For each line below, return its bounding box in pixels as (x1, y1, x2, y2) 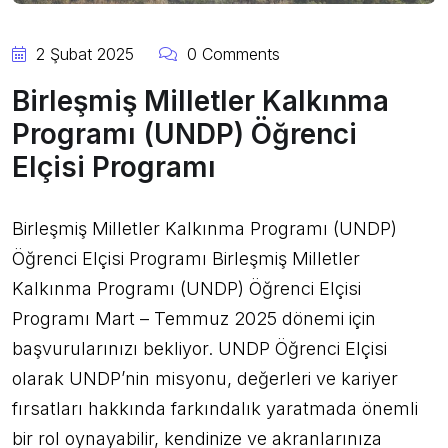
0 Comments (182, 44, 280, 64)
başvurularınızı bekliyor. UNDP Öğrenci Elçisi (12, 338, 387, 359)
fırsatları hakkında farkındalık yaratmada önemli (12, 398, 418, 419)
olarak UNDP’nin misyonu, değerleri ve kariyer (12, 368, 398, 389)
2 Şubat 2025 (31, 44, 134, 64)
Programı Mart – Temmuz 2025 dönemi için (12, 308, 376, 329)
